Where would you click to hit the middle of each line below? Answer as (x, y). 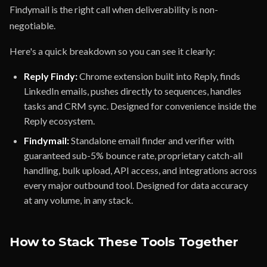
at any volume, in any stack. (78, 200)
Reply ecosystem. (59, 121)
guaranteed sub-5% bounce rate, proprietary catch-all (133, 155)
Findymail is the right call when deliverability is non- (114, 9)
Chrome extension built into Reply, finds (159, 76)
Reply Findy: (51, 76)
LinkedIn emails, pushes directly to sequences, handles (133, 91)
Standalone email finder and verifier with (152, 140)
